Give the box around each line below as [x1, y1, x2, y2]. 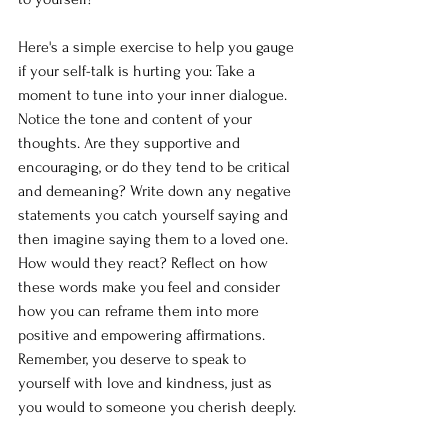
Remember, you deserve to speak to [18, 349, 250, 368]
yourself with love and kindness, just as [18, 373, 276, 392]
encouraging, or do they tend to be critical [18, 157, 294, 176]
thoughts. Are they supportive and [18, 133, 244, 152]
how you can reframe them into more [18, 301, 263, 320]
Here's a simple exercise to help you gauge [18, 37, 298, 56]
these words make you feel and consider [18, 277, 284, 296]
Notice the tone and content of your [18, 109, 256, 128]
